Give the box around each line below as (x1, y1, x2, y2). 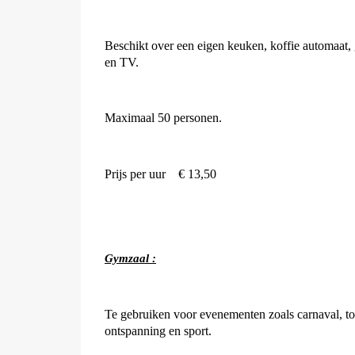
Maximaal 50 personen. (105, 111, 222, 124)
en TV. (105, 55, 139, 69)
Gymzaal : (105, 252, 156, 265)
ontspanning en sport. (105, 324, 212, 338)
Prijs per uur (105, 167, 169, 181)
